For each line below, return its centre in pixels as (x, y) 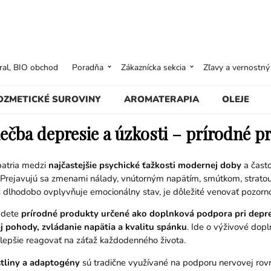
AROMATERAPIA (162, 99)
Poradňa (88, 67)
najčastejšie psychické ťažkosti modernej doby (145, 165)
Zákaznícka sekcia (154, 67)
